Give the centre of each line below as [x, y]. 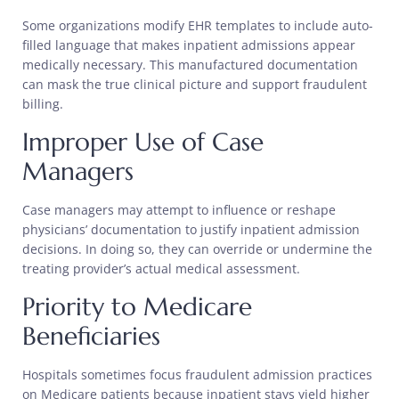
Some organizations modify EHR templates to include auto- [198, 26]
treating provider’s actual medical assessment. [161, 269]
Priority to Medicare [137, 307]
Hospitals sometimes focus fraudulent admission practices [197, 375]
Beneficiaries [91, 337]
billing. [43, 104]
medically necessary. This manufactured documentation [190, 65]
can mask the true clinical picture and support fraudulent [195, 85]
